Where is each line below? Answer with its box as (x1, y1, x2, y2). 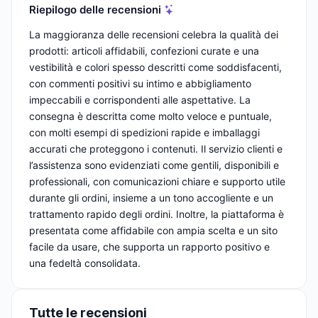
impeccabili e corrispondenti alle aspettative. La (29, 94, 251, 106)
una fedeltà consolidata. (29, 257, 141, 270)
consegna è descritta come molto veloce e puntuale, (29, 110, 272, 123)
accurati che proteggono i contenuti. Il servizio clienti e (29, 143, 283, 155)
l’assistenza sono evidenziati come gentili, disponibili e (29, 159, 279, 172)
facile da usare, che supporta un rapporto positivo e (29, 241, 270, 253)
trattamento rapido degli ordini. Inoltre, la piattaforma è (29, 208, 284, 221)
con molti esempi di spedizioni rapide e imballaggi (29, 126, 260, 139)
